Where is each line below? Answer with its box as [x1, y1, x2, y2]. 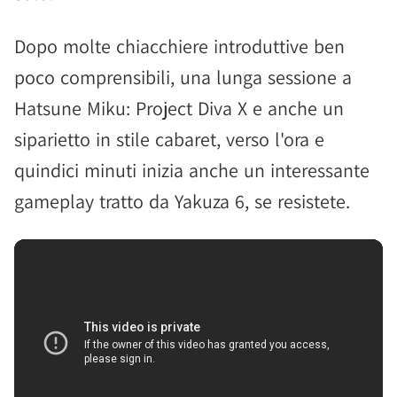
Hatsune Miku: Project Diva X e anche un [14, 96, 344, 121]
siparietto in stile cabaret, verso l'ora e [14, 127, 324, 152]
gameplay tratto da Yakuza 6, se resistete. [14, 189, 350, 214]
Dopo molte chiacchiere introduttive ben [14, 34, 345, 58]
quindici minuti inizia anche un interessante [14, 158, 370, 183]
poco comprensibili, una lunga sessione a [14, 65, 352, 90]
